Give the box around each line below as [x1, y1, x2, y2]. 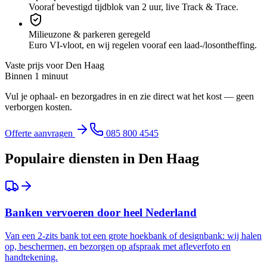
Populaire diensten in [5, 150, 138, 166]
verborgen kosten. [5, 101, 72, 112]
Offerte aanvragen [5, 128, 75, 138]
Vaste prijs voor [5, 60, 66, 70]
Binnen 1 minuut [5, 70, 68, 81]
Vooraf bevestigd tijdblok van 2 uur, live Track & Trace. [29, 1, 238, 12]
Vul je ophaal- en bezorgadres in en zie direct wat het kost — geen [5, 91, 254, 101]
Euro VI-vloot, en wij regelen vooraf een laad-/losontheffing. [29, 39, 257, 50]
